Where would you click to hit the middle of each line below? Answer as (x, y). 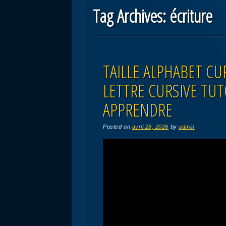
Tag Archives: (131, 16)
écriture (191, 16)
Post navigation (136, 58)
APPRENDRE (138, 109)
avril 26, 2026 (150, 126)
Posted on (118, 126)
